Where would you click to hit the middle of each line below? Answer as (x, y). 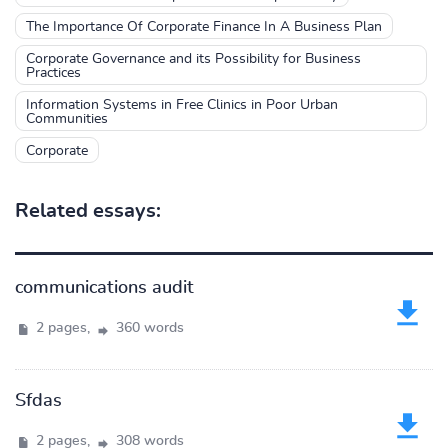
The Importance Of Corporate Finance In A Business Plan (204, 27)
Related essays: (88, 211)
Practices (53, 73)
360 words (148, 328)
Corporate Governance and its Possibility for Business (193, 59)
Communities (67, 119)
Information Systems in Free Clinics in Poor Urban (182, 105)
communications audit (104, 288)
